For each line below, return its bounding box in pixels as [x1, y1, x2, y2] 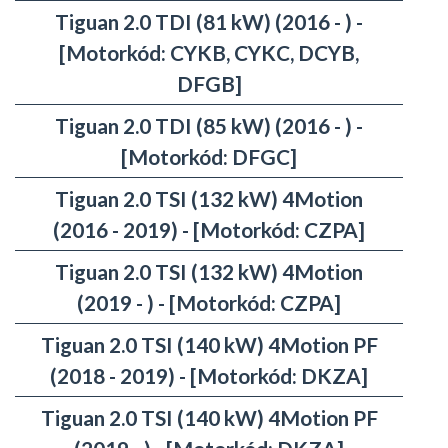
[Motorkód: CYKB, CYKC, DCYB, [59, 40, 359, 66]
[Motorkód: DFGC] [121, 144, 297, 170]
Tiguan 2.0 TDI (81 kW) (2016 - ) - [55, 9, 363, 35]
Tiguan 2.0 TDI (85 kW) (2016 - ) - [55, 113, 363, 139]
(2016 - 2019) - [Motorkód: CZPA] [53, 217, 365, 243]
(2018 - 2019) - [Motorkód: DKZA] [50, 363, 368, 389]
